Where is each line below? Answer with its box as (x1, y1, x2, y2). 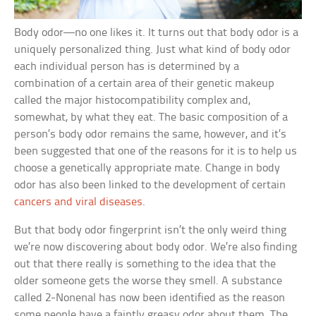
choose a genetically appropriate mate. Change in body (14, 162, 281, 174)
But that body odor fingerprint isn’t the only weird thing (14, 224, 287, 236)
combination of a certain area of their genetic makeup (14, 77, 275, 90)
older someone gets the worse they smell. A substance (14, 274, 283, 287)
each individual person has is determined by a (14, 60, 240, 73)
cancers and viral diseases (14, 195, 143, 208)
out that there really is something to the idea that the (14, 257, 276, 270)
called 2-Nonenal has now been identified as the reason (14, 291, 286, 304)
